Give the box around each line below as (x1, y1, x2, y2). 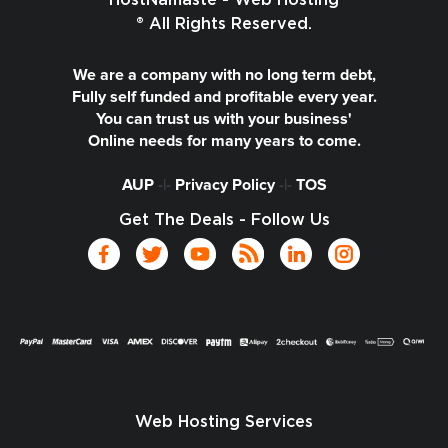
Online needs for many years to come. (87, 133, 361, 149)
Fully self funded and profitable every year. (71, 89, 377, 105)
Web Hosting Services (135, 413, 313, 430)
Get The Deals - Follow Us (118, 212, 330, 228)
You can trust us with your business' (96, 111, 352, 127)
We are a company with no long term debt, (72, 67, 376, 83)
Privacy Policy (174, 177, 275, 193)
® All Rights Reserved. (136, 16, 312, 32)
